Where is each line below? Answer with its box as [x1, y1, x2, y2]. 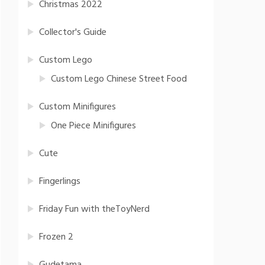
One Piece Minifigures [51, 118, 136, 134]
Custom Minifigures [39, 99, 116, 115]
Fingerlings [39, 174, 80, 189]
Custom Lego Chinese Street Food [51, 72, 187, 87]
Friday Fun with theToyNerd [39, 202, 150, 217]
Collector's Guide [39, 25, 106, 40]
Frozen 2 [39, 230, 73, 245]
